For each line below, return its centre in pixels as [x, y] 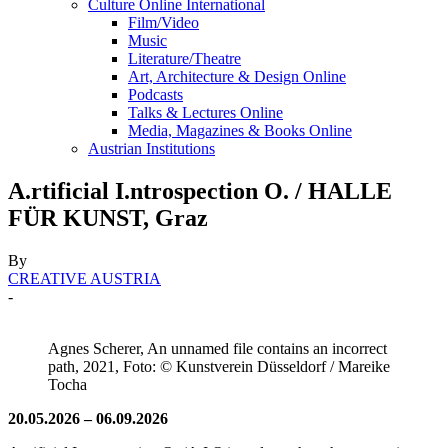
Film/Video [163, 22]
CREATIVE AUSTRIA [84, 278]
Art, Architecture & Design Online [237, 76]
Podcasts [155, 94]
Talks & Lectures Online [205, 112]
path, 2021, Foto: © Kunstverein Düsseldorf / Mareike [219, 366]
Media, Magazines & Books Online [240, 130]
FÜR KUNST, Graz [108, 217]
